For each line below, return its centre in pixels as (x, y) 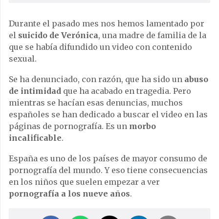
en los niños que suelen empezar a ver (84, 182)
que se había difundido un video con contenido (100, 47)
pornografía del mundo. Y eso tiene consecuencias (108, 170)
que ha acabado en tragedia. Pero (126, 91)
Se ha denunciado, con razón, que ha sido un (96, 79)
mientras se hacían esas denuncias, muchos (96, 103)
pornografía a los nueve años (69, 194)
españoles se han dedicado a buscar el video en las (108, 114)
